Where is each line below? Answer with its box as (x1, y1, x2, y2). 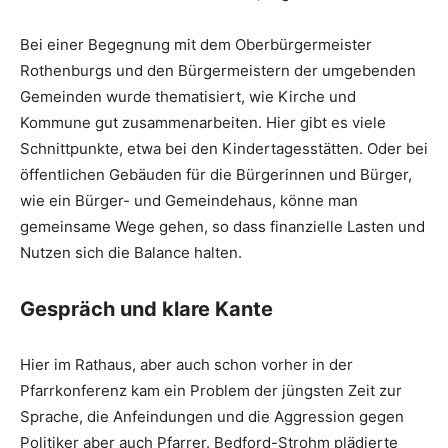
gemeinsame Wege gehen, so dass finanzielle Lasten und (20, 216, 425, 236)
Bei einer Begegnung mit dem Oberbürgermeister (20, 34, 372, 54)
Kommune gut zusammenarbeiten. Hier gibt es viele (20, 112, 386, 132)
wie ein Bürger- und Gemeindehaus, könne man (20, 190, 358, 210)
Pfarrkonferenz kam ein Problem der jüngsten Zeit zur (20, 380, 402, 400)
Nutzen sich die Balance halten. (20, 242, 242, 262)
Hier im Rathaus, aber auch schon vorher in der (20, 354, 353, 374)
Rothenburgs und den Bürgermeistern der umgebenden (20, 60, 416, 80)
